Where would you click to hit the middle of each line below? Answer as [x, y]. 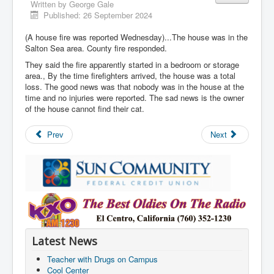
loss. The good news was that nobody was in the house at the [135, 87]
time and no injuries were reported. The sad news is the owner [135, 98]
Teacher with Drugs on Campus [102, 259]
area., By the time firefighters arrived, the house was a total [130, 76]
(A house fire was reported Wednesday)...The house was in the [136, 37]
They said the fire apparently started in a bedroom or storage [132, 65]
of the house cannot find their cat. [85, 109]
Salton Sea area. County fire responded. [96, 48]
